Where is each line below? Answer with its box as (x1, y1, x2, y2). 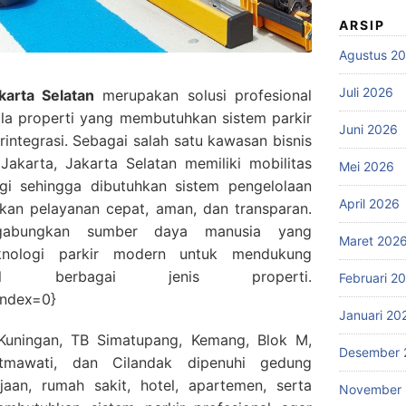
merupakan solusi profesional (94, 86, 313, 105)
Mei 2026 (339, 159, 394, 175)
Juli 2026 (339, 84, 393, 101)
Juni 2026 (339, 121, 398, 138)
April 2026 (339, 196, 400, 212)
